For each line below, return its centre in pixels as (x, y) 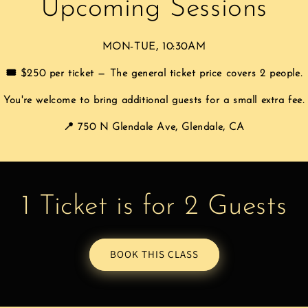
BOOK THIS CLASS (154, 254)
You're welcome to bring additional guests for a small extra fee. (154, 100)
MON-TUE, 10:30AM (154, 47)
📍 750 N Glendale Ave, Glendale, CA (154, 127)
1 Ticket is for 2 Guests (154, 207)
